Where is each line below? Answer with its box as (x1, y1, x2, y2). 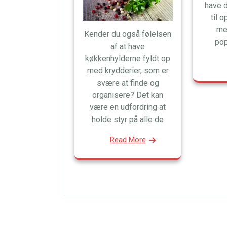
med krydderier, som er (87, 65, 169, 75)
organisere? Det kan (92, 90, 163, 100)
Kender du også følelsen (84, 29, 171, 39)
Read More (109, 135, 146, 144)
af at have (110, 41, 145, 51)
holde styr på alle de (92, 114, 164, 124)
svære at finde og (96, 78, 159, 88)
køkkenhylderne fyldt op (85, 53, 170, 63)
